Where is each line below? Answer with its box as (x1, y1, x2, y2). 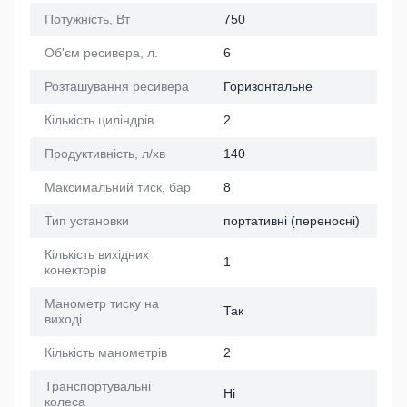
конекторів (45, 263, 106, 278)
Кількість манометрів (45, 345, 167, 361)
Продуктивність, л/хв (45, 146, 165, 162)
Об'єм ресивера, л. (45, 45, 158, 61)
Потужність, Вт (45, 12, 130, 27)
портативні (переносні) (223, 213, 360, 229)
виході (45, 312, 82, 327)
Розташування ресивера (45, 79, 189, 94)
